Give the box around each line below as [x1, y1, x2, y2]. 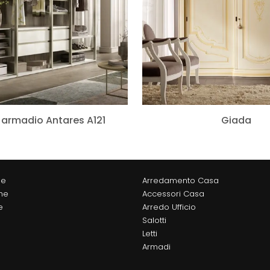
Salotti [142, 215, 166, 227]
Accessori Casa [142, 188, 204, 200]
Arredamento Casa [142, 175, 219, 187]
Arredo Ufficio [142, 201, 196, 213]
